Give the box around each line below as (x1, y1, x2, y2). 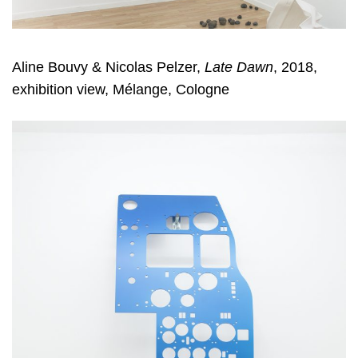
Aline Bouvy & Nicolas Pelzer (12, 58, 197, 75)
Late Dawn (205, 58, 273, 75)
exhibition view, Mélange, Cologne (12, 81, 229, 97)
